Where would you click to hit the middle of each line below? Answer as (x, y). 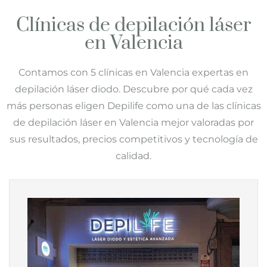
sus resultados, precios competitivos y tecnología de (133, 139)
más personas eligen (57, 106)
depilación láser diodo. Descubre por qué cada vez (133, 89)
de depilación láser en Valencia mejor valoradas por (133, 122)
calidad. (133, 156)
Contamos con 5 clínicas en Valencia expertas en (133, 72)
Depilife (125, 106)
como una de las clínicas (202, 106)
